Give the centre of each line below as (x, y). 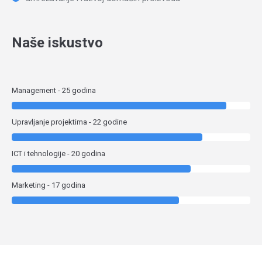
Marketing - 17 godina (49, 185)
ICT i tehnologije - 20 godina (58, 154)
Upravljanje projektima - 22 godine (69, 122)
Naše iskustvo (57, 43)
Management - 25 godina (54, 90)
